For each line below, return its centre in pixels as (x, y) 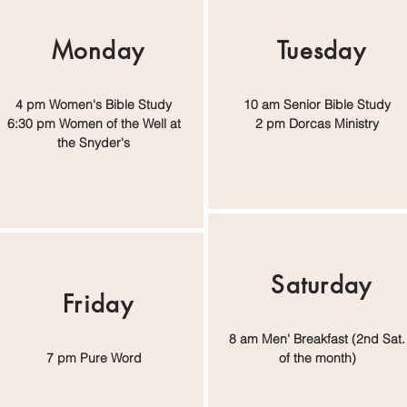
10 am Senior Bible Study (317, 104)
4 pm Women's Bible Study (94, 104)
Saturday (322, 285)
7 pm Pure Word (94, 358)
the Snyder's (94, 143)
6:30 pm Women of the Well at (94, 124)
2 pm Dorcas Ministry (317, 124)
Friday (98, 304)
